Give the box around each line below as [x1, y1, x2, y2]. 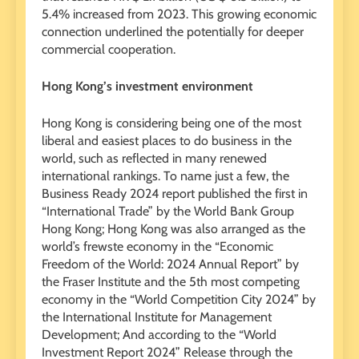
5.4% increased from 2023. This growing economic [42, 6, 317, 22]
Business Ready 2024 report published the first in [42, 185, 308, 201]
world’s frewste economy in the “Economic [42, 238, 273, 254]
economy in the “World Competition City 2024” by [42, 291, 316, 307]
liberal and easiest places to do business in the [42, 132, 292, 148]
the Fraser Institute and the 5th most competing [42, 273, 300, 289]
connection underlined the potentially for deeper [42, 23, 304, 39]
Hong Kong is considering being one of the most [42, 115, 301, 131]
